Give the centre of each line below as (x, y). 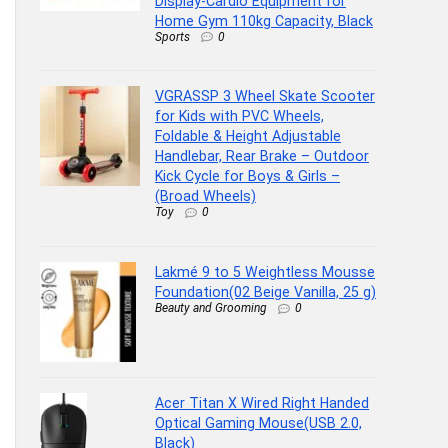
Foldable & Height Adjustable (248, 136)
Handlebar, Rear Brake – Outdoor (262, 156)
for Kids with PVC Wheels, (239, 116)
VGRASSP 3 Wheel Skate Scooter (265, 96)
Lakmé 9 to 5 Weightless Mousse (265, 272)
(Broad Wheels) (205, 196)
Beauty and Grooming (211, 308)
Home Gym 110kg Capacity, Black (264, 20)
